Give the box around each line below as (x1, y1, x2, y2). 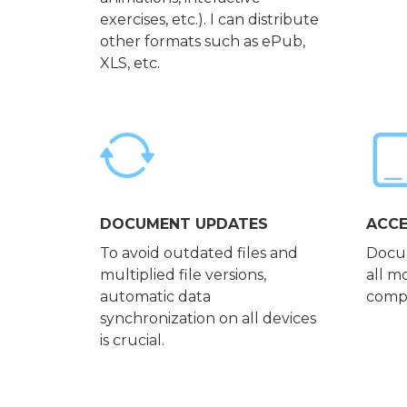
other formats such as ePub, (99, 33, 305, 51)
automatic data (99, 288, 211, 306)
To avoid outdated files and (99, 244, 298, 263)
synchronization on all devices (99, 310, 316, 328)
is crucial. (99, 332, 164, 350)
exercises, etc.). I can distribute (99, 11, 319, 29)
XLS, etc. (99, 55, 160, 73)
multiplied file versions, (99, 266, 266, 284)
